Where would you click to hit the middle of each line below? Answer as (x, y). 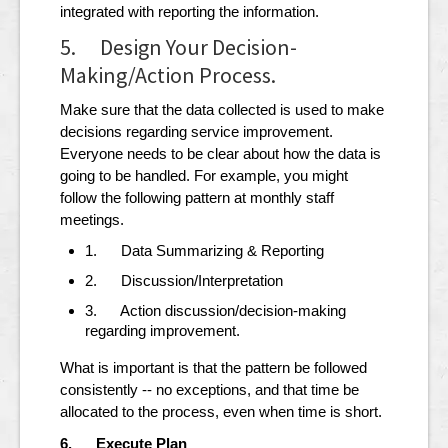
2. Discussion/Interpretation (184, 281)
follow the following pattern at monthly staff (197, 198)
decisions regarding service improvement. (196, 132)
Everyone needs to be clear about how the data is (220, 154)
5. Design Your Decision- (178, 47)
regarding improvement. (162, 331)
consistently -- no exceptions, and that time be (209, 390)
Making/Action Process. (168, 75)
